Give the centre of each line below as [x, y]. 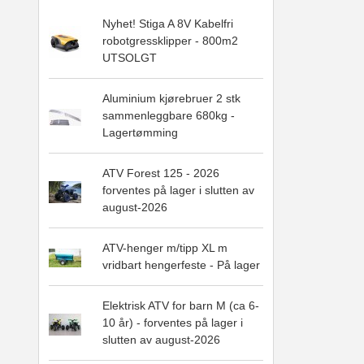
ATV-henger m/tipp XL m [165, 248]
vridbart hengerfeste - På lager [181, 265]
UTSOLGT [130, 58]
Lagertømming [140, 133]
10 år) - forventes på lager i [173, 323]
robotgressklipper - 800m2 [170, 41]
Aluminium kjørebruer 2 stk [171, 99]
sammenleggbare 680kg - [169, 116]
